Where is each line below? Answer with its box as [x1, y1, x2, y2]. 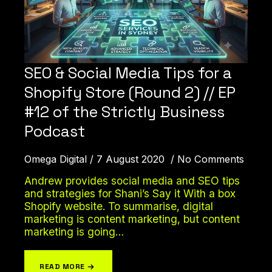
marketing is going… [24, 225, 124, 239]
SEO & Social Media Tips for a [24, 63, 232, 83]
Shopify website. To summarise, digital [24, 200, 213, 213]
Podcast [24, 121, 85, 141]
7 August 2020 [97, 153, 168, 166]
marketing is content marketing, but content [24, 212, 240, 226]
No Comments [177, 153, 244, 166]
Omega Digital [24, 153, 87, 166]
